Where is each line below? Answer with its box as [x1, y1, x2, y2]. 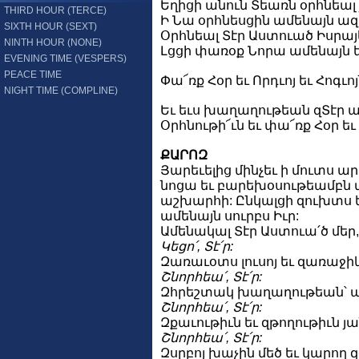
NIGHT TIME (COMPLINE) [4, 85, 118, 96]
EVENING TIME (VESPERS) [4, 53, 127, 64]
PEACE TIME [4, 69, 62, 80]
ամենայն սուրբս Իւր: [160, 209, 299, 224]
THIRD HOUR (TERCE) [4, 5, 107, 16]
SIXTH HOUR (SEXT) [4, 21, 97, 32]
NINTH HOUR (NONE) [4, 37, 102, 48]
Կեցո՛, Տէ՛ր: [160, 240, 233, 254]
